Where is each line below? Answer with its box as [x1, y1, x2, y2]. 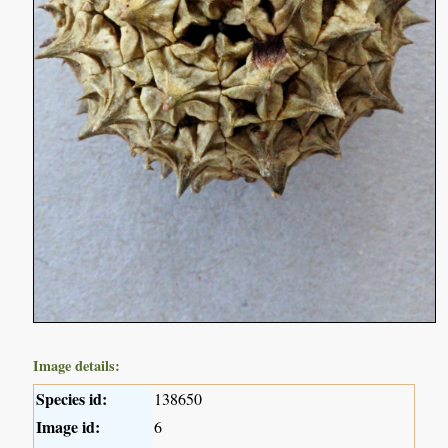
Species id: [36, 387, 108, 411]
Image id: [36, 415, 101, 439]
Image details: [33, 355, 121, 377]
